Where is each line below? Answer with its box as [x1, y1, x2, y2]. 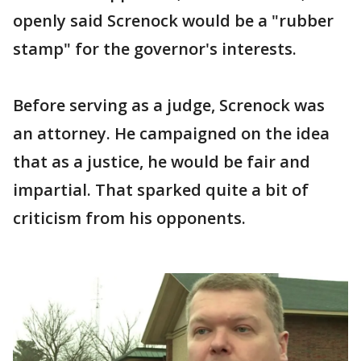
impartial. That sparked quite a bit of [13, 178, 309, 201]
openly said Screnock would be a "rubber [13, 9, 334, 31]
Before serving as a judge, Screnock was [13, 93, 325, 116]
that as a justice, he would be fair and [13, 150, 310, 172]
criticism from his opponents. [13, 206, 246, 229]
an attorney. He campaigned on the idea [13, 122, 330, 144]
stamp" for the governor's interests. [13, 37, 297, 60]
